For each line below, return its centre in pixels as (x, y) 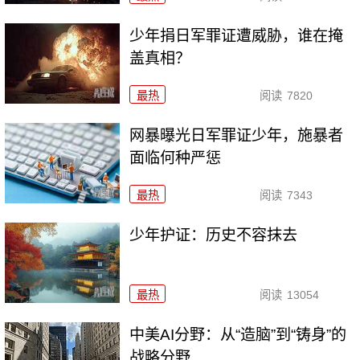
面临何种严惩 (176, 158)
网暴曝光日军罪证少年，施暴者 (237, 136)
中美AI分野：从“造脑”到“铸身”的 (238, 334)
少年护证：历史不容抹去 (214, 235)
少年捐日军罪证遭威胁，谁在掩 (237, 36)
